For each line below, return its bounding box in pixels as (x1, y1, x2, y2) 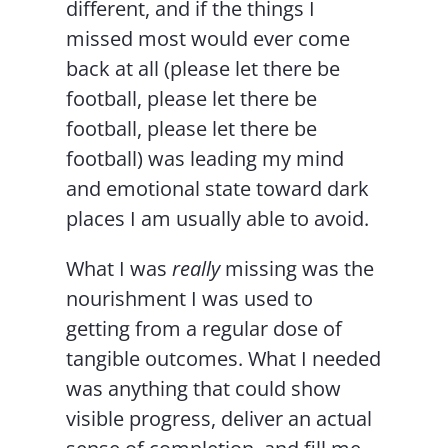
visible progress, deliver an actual (66, 405, 373, 433)
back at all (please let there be (66, 55, 341, 83)
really (172, 255, 221, 283)
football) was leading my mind (66, 145, 345, 173)
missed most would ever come (66, 25, 351, 53)
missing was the (220, 255, 375, 283)
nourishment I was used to (66, 285, 314, 313)
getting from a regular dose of (66, 315, 343, 343)
